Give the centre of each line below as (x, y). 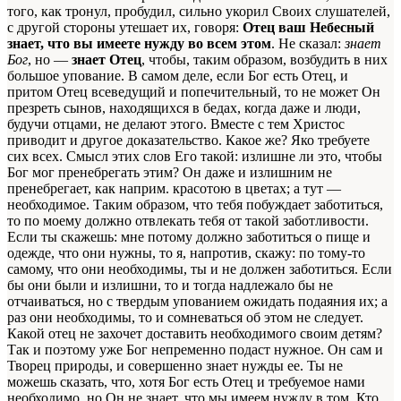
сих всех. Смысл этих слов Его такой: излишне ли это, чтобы (195, 156)
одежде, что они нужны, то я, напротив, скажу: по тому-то (186, 252)
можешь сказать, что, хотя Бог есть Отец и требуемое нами (186, 381)
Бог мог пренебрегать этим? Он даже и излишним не (170, 172)
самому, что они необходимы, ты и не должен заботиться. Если (200, 269)
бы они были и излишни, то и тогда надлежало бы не (170, 285)
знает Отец (107, 59)
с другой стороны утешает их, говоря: (125, 27)
